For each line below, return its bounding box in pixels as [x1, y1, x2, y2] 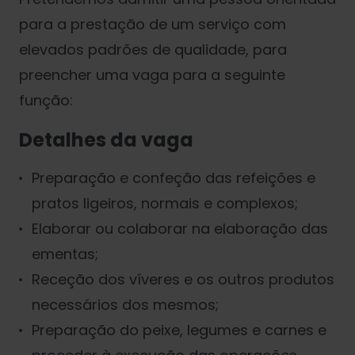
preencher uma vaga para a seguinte [19, 64, 285, 85]
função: [19, 90, 73, 110]
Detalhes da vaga [19, 126, 193, 153]
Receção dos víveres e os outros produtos [32, 269, 334, 290]
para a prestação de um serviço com [19, 13, 286, 34]
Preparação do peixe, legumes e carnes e [32, 320, 326, 341]
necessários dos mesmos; [32, 295, 219, 315]
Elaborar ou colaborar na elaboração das [32, 219, 328, 239]
